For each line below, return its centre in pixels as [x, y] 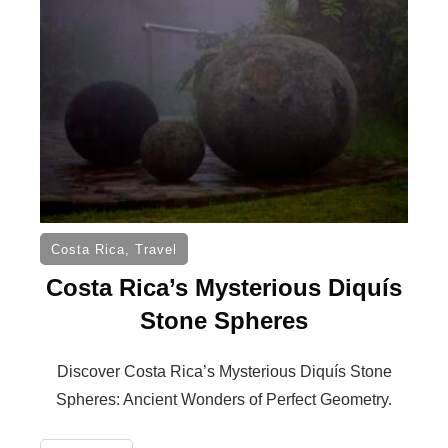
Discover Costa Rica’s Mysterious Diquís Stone [224, 371]
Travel [156, 249]
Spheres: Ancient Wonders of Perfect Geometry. [224, 399]
